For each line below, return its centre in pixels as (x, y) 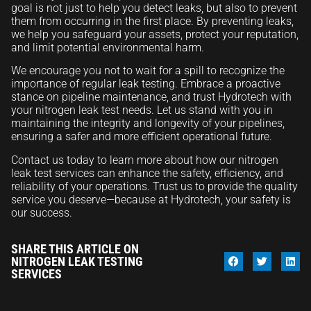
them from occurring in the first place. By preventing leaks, (152, 21)
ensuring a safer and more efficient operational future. (142, 137)
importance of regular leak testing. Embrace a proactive (146, 84)
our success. (42, 212)
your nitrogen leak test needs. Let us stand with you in (142, 110)
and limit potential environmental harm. (108, 47)
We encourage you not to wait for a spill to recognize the (148, 71)
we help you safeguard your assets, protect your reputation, (155, 34)
